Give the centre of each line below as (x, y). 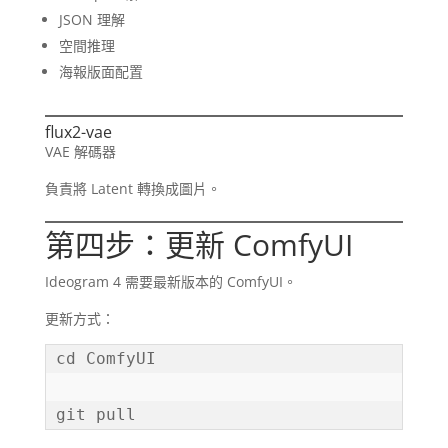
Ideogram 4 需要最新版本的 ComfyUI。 (170, 282)
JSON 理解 (91, 20)
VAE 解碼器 (80, 152)
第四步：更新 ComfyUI (198, 245)
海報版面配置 (100, 72)
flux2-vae (78, 132)
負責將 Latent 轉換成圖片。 (132, 189)
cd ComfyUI (105, 359)
